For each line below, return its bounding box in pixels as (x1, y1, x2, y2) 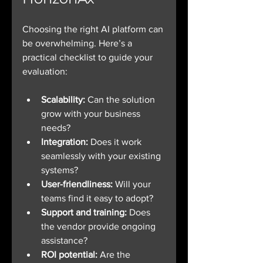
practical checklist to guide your (22, 52, 155, 63)
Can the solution (85, 95, 157, 105)
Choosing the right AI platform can (22, 24, 166, 35)
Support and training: (41, 207, 127, 218)
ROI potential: (41, 249, 97, 260)
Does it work (88, 137, 144, 147)
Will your (113, 179, 153, 190)
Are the (97, 249, 133, 260)
